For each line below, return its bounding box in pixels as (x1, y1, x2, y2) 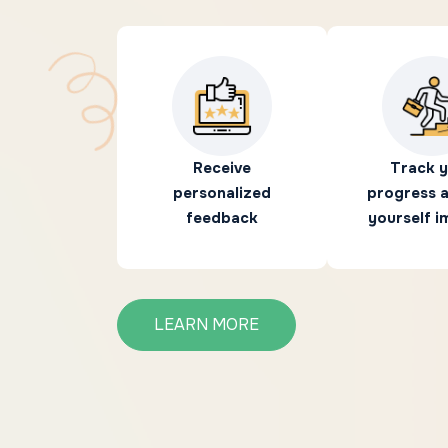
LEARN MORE (154, 314, 259, 336)
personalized (173, 183, 271, 204)
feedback (186, 208, 258, 229)
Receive (193, 158, 251, 179)
